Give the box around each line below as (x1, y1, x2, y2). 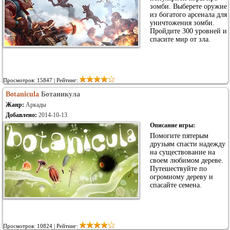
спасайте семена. (150, 181, 202, 189)
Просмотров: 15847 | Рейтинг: (3, 77, 80, 83)
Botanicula (6, 90, 39, 98)
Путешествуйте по (150, 165, 207, 172)
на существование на (150, 148, 215, 156)
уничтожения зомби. (150, 19, 215, 27)
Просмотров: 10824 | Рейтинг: (3, 223, 80, 229)
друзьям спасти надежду (150, 140, 225, 148)
